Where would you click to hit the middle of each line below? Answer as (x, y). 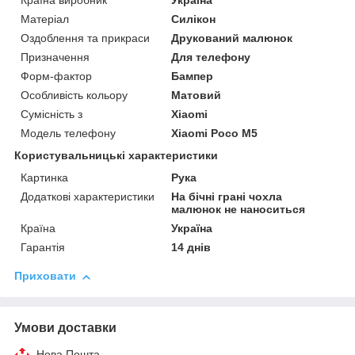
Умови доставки (65, 328)
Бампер (193, 76)
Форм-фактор (56, 76)
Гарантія (43, 248)
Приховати (45, 276)
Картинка (44, 178)
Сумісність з (52, 115)
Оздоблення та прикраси (85, 38)
